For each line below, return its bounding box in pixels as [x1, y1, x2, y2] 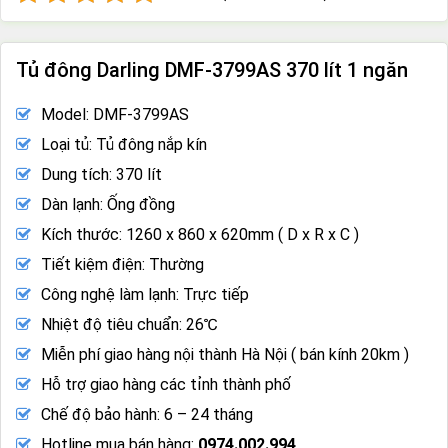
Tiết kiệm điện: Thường [41, 254, 204, 274]
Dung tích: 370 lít [41, 164, 162, 184]
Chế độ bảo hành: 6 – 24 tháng [41, 404, 253, 424]
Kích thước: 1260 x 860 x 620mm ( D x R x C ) [41, 224, 359, 244]
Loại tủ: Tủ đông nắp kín [41, 134, 207, 154]
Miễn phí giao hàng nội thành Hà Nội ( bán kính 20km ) [41, 344, 409, 364]
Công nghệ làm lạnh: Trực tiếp [41, 284, 249, 304]
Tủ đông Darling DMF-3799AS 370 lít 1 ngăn [16, 57, 408, 82]
